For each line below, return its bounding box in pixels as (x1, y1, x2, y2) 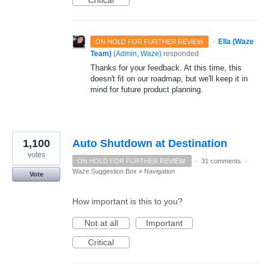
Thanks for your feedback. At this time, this (90, 63, 242, 73)
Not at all (84, 218, 118, 228)
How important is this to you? (72, 196, 183, 207)
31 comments (201, 157, 241, 165)
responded (162, 49, 199, 58)
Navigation (144, 168, 175, 175)
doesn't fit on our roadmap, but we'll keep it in (90, 74, 248, 84)
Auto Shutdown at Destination (72, 137, 227, 150)
